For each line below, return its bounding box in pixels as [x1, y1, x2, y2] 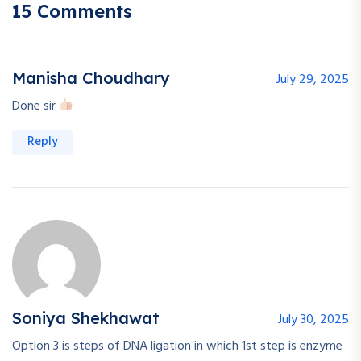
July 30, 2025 [278, 309, 349, 330]
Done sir [12, 95, 59, 117]
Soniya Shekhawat [12, 307, 160, 328]
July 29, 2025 [276, 68, 349, 90]
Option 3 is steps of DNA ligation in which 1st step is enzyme [12, 335, 342, 357]
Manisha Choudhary [12, 67, 170, 88]
